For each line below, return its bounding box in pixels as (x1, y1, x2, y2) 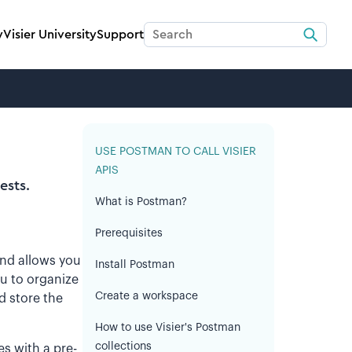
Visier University (3, 28, 97, 41)
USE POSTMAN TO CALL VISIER (95, 146, 257, 158)
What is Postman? (95, 196, 188, 208)
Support (97, 28, 144, 41)
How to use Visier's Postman (95, 322, 241, 334)
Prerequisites (95, 228, 163, 240)
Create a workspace (95, 291, 199, 302)
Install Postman (95, 259, 175, 271)
